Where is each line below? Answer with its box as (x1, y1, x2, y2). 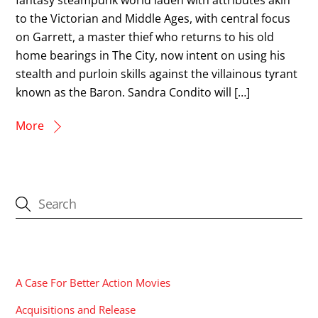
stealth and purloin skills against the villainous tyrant (16, 65, 298, 82)
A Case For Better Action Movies (16, 275, 171, 290)
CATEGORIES (16, 243, 92, 258)
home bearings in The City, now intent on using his (16, 47, 286, 63)
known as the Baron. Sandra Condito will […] (16, 84, 251, 100)
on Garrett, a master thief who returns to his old (16, 28, 275, 45)
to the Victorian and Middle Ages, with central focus (16, 10, 291, 26)
